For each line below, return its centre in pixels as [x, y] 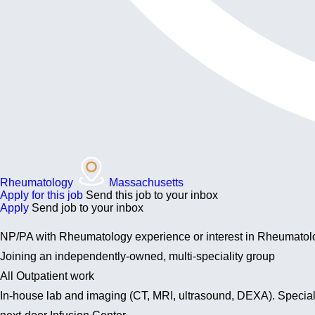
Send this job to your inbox [152, 195]
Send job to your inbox [88, 208]
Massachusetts [146, 182]
